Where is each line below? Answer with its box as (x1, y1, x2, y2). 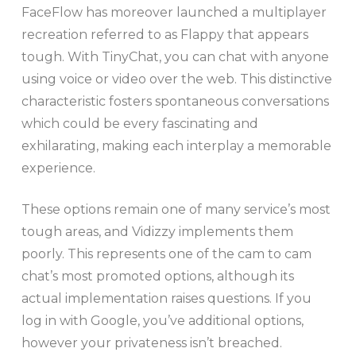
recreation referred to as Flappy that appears (21, 26, 308, 42)
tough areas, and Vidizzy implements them (21, 223, 293, 239)
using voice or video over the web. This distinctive (21, 71, 332, 87)
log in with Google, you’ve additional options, (21, 312, 304, 328)
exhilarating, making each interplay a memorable (21, 137, 331, 153)
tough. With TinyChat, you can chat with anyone (21, 48, 329, 64)
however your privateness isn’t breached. (21, 335, 282, 350)
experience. (21, 160, 95, 176)
